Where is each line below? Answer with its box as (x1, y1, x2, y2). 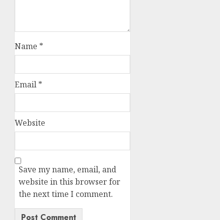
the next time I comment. (19, 189, 113, 200)
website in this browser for (19, 176, 120, 188)
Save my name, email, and (19, 164, 116, 175)
